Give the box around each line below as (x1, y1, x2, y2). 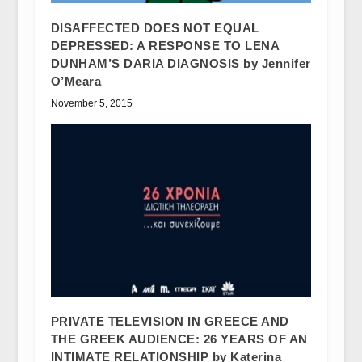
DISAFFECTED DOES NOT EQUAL (50, 20, 259, 35)
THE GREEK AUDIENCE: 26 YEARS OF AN (50, 331, 308, 346)
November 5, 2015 (50, 97, 133, 109)
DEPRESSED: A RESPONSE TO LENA (50, 38, 280, 53)
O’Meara (50, 74, 102, 88)
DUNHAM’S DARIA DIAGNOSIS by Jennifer (50, 56, 311, 70)
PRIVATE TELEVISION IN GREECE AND (50, 314, 289, 328)
